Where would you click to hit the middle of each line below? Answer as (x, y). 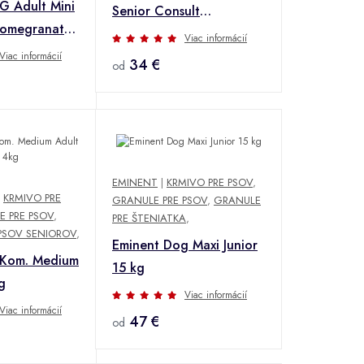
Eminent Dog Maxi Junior (185, 245)
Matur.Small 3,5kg (165, 33)
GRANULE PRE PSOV (160, 201)
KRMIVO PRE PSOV (210, 183)
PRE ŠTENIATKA (149, 219)
